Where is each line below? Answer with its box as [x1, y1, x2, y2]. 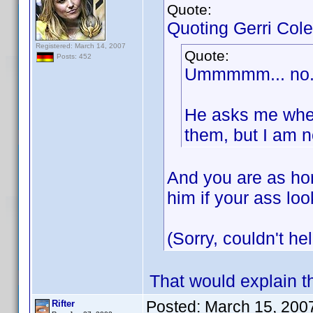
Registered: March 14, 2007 [36, 42, 126, 50]
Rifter [52, 298, 75, 309]
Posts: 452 [54, 52, 92, 61]
